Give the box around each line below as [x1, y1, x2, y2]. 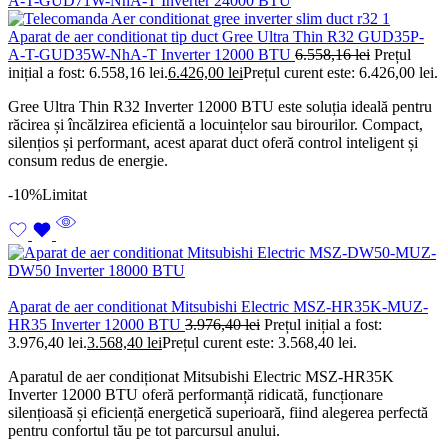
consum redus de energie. [8, 152, 168, 170]
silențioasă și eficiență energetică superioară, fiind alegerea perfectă [8, 404, 428, 422]
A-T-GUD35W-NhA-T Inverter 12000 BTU [8, 46, 295, 64]
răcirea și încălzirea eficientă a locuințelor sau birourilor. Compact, [8, 116, 423, 134]
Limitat [42, 186, 87, 204]
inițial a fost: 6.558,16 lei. [8, 64, 168, 82]
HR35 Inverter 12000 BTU [8, 316, 185, 334]
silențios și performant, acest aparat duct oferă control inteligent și [8, 134, 418, 152]
